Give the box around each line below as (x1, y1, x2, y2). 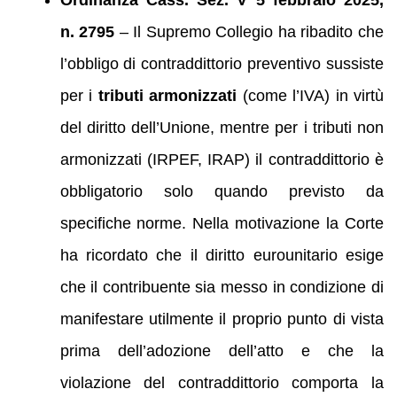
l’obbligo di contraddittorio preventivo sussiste (59, 54, 384, 73)
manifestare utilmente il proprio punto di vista (59, 309, 384, 328)
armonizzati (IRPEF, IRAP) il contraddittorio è (59, 150, 384, 168)
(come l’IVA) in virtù (237, 86, 385, 105)
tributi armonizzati (97, 86, 237, 105)
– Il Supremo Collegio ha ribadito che (114, 22, 385, 41)
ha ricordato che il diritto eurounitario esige (59, 245, 384, 264)
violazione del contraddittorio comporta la (59, 373, 384, 392)
